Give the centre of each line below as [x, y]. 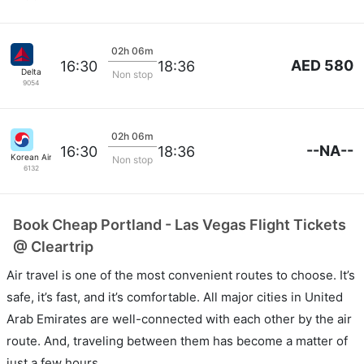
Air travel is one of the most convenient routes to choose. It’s [181, 275]
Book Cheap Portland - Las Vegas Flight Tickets [180, 225]
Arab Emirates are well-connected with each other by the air [179, 319]
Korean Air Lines [43, 157]
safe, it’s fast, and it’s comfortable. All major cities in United [175, 297]
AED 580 [322, 65]
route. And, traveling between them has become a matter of [177, 341]
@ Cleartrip [53, 247]
